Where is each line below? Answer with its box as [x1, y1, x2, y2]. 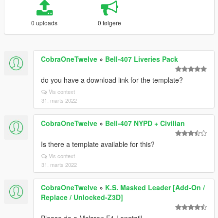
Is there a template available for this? [41, 139, 155, 149]
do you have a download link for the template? [41, 75, 183, 85]
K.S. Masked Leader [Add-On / [105, 182, 205, 192]
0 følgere [97, 18, 121, 27]
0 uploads [31, 18, 58, 27]
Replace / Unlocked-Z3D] [41, 192, 123, 202]
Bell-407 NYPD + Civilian [105, 118, 185, 128]
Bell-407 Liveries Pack [105, 54, 178, 64]
